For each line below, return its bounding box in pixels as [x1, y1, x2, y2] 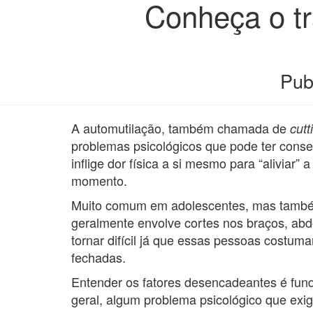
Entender [71, 272, 126, 291]
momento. [71, 171, 127, 189]
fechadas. [71, 248, 126, 266]
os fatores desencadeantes [126, 272, 280, 291]
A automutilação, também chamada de [71, 119, 290, 137]
